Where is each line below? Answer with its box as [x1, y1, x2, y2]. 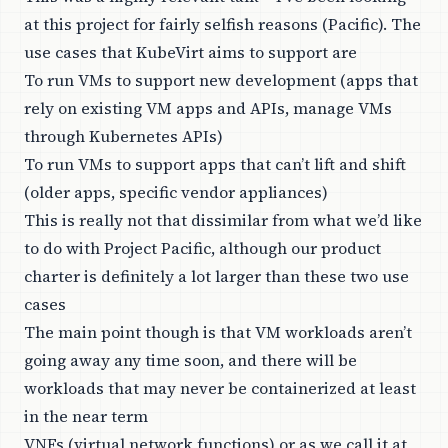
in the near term [24, 405, 148, 428]
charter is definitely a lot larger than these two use [24, 265, 409, 288]
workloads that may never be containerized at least [24, 377, 416, 400]
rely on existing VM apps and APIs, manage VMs [24, 97, 392, 120]
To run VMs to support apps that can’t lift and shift [24, 153, 406, 176]
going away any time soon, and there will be [24, 349, 357, 372]
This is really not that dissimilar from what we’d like [24, 209, 422, 232]
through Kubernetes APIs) [24, 125, 223, 148]
